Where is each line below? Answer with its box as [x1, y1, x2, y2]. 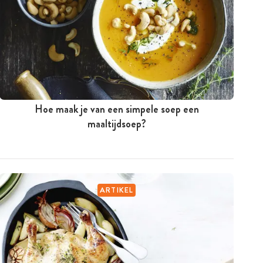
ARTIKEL [99, 184, 134, 195]
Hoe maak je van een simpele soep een [34, 101, 199, 117]
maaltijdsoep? [87, 116, 146, 131]
